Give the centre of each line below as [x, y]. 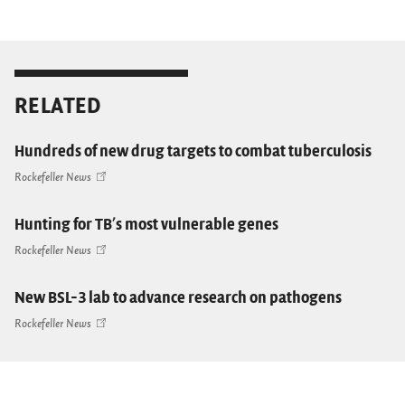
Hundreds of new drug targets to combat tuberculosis [193, 152]
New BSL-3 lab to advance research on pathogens [178, 298]
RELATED [58, 106]
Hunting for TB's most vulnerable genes [146, 225]
